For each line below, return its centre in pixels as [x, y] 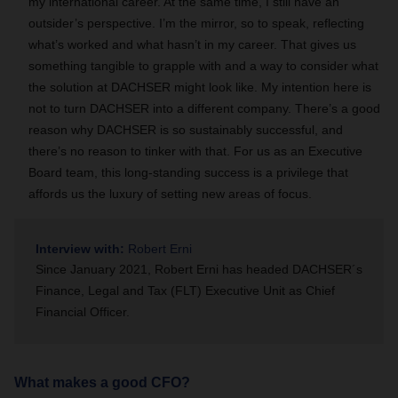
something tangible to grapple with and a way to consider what [203, 66]
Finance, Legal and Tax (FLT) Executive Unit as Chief [185, 291]
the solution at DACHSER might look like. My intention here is [200, 87]
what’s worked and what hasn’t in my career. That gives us [192, 44]
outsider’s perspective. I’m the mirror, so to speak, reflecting [196, 23]
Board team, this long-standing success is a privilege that [188, 172]
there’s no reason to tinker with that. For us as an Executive [195, 151]
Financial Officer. [84, 312]
